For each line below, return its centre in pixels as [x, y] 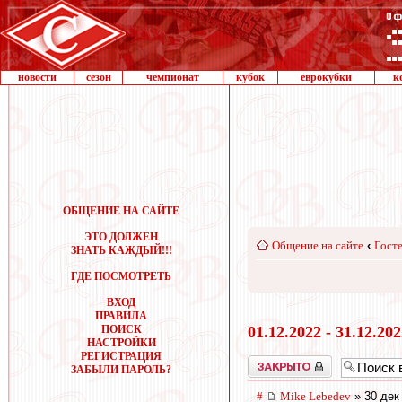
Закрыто [267, 361]
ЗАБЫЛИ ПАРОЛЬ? [121, 370]
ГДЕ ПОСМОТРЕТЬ [121, 276]
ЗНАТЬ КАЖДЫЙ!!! [121, 250]
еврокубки [326, 77]
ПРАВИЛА [121, 316]
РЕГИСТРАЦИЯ [121, 356]
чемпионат [173, 77]
